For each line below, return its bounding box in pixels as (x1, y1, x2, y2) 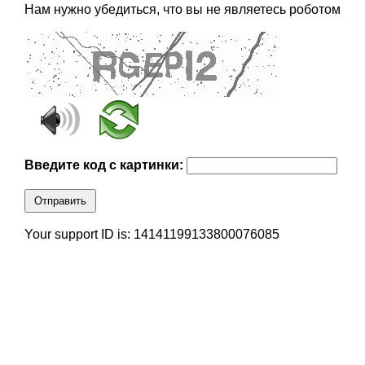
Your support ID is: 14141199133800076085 (24, 227, 279, 242)
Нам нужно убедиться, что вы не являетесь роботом (24, 2, 341, 17)
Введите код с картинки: (24, 158, 187, 173)
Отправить (33, 195, 86, 208)
